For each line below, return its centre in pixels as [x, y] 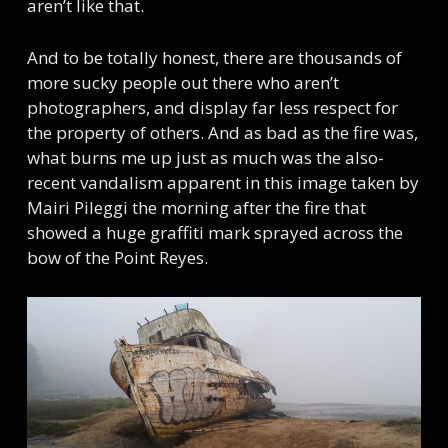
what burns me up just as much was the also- [205, 157]
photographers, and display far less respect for [212, 107]
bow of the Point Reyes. [117, 257]
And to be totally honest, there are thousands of [214, 57]
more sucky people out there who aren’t [182, 82]
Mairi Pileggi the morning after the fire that [196, 207]
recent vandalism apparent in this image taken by [222, 182]
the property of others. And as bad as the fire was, [222, 132]
